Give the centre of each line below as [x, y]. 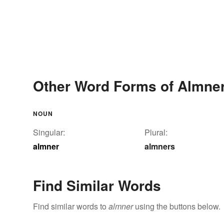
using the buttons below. [177, 206]
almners [160, 146]
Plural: [156, 132]
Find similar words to [71, 206]
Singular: [49, 132]
